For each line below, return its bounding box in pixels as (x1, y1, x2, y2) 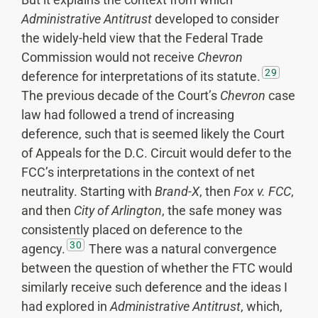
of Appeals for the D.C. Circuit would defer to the (21, 146, 292, 161)
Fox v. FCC (231, 184, 291, 199)
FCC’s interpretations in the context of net (21, 165, 255, 180)
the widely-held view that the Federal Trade (21, 31, 263, 46)
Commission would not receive (21, 50, 197, 65)
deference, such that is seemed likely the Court (21, 126, 285, 142)
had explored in (21, 299, 110, 314)
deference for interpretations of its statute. (21, 69, 261, 84)
